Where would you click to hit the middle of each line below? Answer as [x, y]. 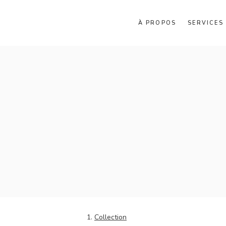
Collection [110, 217]
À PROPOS [157, 23]
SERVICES [206, 23]
